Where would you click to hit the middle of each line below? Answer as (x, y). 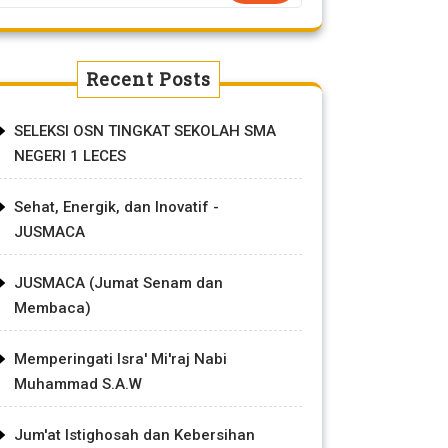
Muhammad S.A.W (78, 384)
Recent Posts (148, 79)
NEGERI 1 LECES (70, 156)
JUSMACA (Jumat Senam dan (118, 283)
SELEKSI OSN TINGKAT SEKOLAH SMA (145, 131)
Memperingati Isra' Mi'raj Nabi (120, 359)
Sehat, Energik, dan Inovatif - (116, 207)
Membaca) (52, 308)
